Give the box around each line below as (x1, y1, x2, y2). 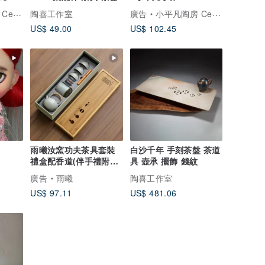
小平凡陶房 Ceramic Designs (156, 8, 212, 20)
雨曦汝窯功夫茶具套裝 (30, 144, 115, 156)
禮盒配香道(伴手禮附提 (30, 155, 119, 167)
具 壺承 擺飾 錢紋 (130, 155, 198, 167)
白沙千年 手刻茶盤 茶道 (130, 144, 221, 156)
